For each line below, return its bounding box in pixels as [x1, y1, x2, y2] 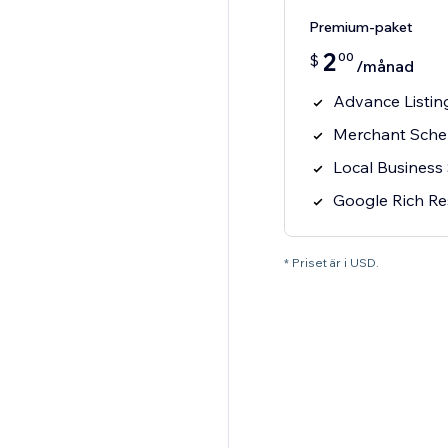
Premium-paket [308, 18, 413, 37]
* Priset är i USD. [283, 255, 379, 271]
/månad [355, 56, 414, 77]
